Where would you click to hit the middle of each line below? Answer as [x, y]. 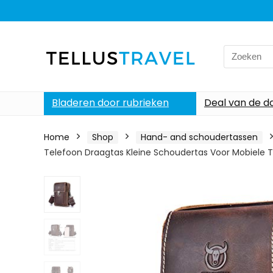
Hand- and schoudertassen [199, 137]
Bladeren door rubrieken [110, 103]
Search [239, 51]
